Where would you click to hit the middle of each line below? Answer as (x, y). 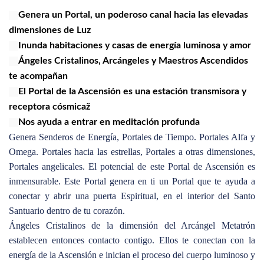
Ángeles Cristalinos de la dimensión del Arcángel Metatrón (132, 226)
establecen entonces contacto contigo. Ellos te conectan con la (132, 240)
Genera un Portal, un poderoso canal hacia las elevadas (133, 15)
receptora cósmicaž (49, 107)
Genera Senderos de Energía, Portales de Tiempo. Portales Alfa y (132, 137)
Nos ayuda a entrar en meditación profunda (109, 122)
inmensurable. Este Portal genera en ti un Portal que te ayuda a (132, 181)
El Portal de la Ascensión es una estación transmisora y (132, 92)
